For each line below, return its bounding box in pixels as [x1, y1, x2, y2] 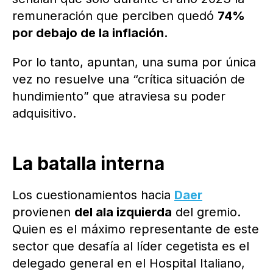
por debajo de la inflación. [12, 26, 168, 41]
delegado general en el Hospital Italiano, [12, 256, 245, 271]
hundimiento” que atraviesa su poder [12, 89, 225, 104]
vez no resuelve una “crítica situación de [12, 72, 245, 87]
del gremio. [172, 205, 241, 220]
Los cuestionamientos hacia [12, 188, 174, 203]
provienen [12, 205, 74, 220]
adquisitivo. [12, 106, 76, 121]
